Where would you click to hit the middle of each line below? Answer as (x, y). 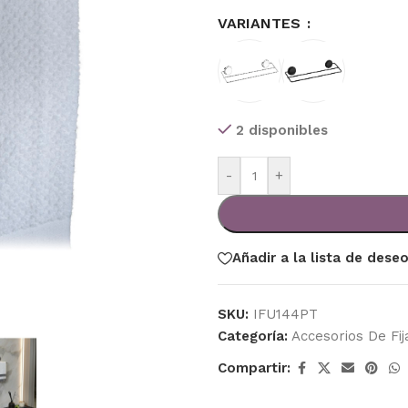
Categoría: (253, 336)
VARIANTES (261, 23)
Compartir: (254, 368)
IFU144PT (286, 314)
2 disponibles (281, 130)
